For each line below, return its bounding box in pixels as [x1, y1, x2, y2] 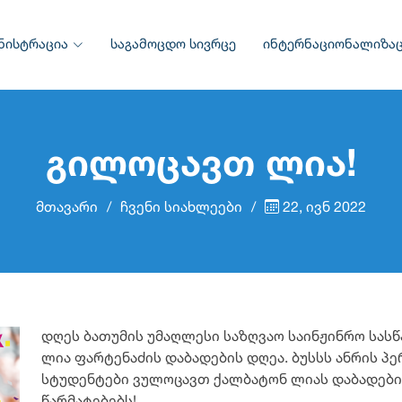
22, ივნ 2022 [279, 202, 366, 214]
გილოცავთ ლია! [45, 149, 357, 183]
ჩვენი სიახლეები [120, 202, 242, 214]
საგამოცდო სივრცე [110, 39, 236, 51]
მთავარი [36, 202, 98, 214]
